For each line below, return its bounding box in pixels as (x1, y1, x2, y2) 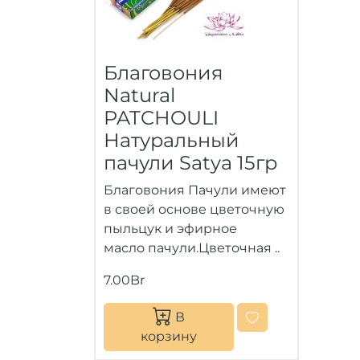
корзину (140, 329, 197, 344)
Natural (104, 84, 175, 107)
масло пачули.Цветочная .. (104, 240, 280, 256)
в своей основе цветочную (104, 202, 284, 217)
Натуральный (104, 129, 239, 152)
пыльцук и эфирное (104, 221, 237, 236)
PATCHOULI (104, 106, 219, 129)
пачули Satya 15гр (104, 151, 277, 174)
